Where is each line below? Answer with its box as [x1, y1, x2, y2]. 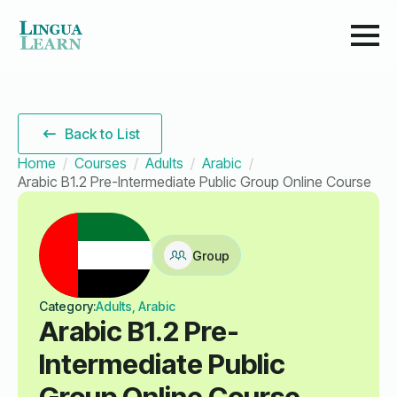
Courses [74, 154, 127, 172]
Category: [39, 299, 96, 314]
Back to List [65, 125, 141, 143]
